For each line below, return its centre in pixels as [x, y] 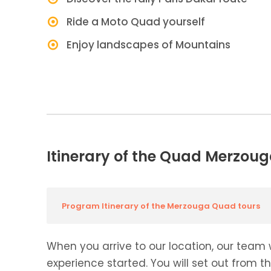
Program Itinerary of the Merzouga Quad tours [161, 206]
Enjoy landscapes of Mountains [149, 45]
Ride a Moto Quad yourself [136, 22]
